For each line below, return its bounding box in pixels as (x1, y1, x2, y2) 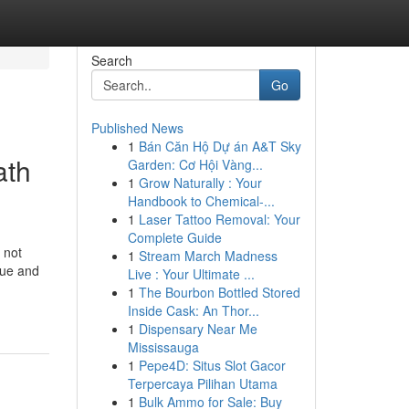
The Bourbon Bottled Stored (138, 283, 300, 301)
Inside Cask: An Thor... (127, 301, 259, 320)
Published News (90, 119, 184, 137)
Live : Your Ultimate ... (127, 265, 255, 283)
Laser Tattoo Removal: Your (138, 210, 300, 228)
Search (90, 51, 132, 69)
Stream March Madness (138, 246, 278, 265)
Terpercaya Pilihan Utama (127, 374, 278, 393)
